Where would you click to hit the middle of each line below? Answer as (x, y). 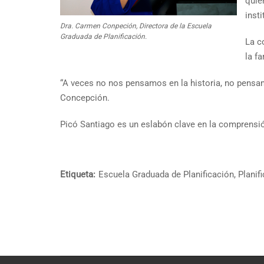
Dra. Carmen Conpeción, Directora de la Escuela (136, 26)
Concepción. (85, 98)
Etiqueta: (78, 174)
